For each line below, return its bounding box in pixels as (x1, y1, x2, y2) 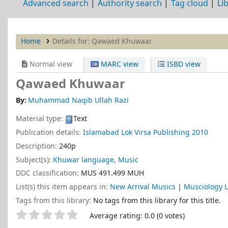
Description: (16, 140, 59, 152)
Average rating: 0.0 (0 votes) (90, 210, 185, 221)
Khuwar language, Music (53, 154, 138, 165)
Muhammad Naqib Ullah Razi (28, 95, 129, 106)
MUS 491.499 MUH (81, 168, 144, 179)
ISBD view (164, 59, 201, 70)
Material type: (16, 113, 65, 125)
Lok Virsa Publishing (121, 127, 190, 138)
